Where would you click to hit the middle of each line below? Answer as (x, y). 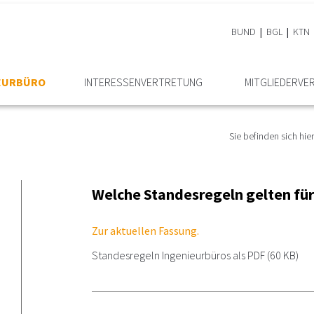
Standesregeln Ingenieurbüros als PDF (179, 255)
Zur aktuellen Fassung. (146, 231)
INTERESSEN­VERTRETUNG (143, 82)
